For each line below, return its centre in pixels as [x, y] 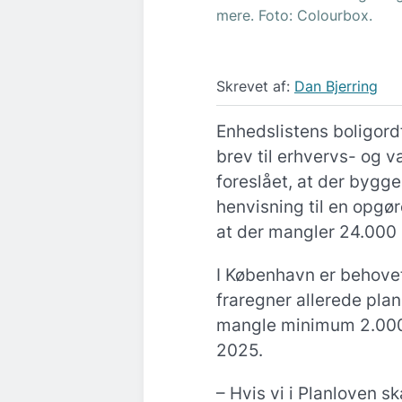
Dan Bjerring [336, 86]
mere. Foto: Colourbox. [294, 15]
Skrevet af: [255, 86]
